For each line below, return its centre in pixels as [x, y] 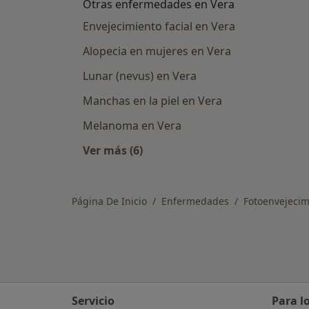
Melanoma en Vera [132, 126]
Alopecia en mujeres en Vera [157, 51]
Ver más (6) [113, 150]
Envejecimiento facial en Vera [159, 26]
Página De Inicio [109, 201]
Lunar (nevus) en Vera [140, 76]
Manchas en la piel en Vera [152, 101]
